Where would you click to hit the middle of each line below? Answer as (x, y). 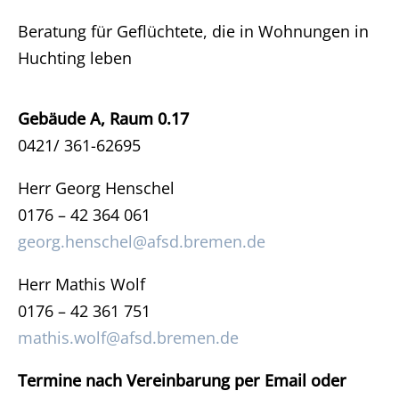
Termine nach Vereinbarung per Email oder (182, 380)
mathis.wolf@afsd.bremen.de (128, 338)
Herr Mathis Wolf (81, 284)
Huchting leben (75, 58)
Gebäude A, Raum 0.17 (103, 118)
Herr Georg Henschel (96, 188)
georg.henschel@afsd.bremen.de (142, 241)
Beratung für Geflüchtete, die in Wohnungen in (193, 31)
